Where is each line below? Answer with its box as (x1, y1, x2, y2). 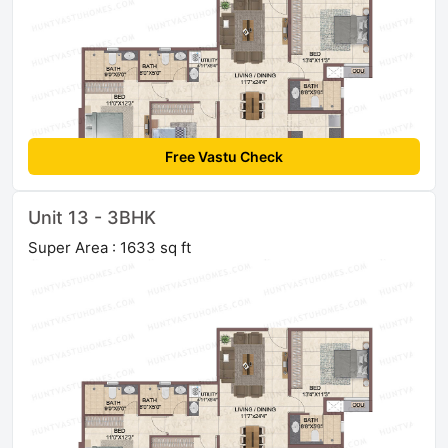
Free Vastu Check (165, 148, 283, 166)
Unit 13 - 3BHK (28, 207, 156, 229)
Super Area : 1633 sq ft (28, 238, 191, 258)
